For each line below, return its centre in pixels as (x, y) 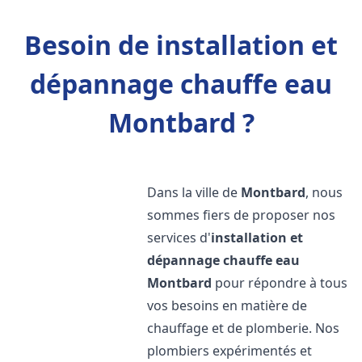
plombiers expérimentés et (230, 351)
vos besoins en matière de (227, 305)
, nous (324, 192)
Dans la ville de (194, 192)
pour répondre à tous (280, 283)
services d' (179, 238)
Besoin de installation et (181, 45)
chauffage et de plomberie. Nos (244, 328)
